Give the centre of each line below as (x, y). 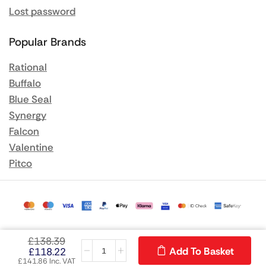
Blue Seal (30, 99)
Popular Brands (47, 42)
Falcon (24, 132)
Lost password (42, 12)
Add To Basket (201, 251)
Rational (28, 67)
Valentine (31, 148)
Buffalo (25, 83)
